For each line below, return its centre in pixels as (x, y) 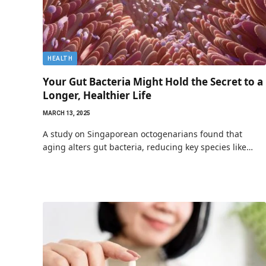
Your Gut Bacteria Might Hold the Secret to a (153, 81)
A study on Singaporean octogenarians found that (142, 134)
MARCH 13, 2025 (66, 113)
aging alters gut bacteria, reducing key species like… (148, 147)
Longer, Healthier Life (97, 95)
